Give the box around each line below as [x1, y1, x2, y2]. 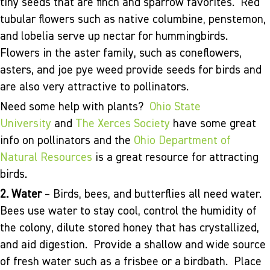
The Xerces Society [75, 118, 170, 130]
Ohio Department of [134, 135, 231, 147]
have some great [170, 118, 256, 130]
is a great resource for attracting [92, 152, 259, 164]
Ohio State [149, 101, 201, 113]
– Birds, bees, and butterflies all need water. [42, 189, 265, 201]
